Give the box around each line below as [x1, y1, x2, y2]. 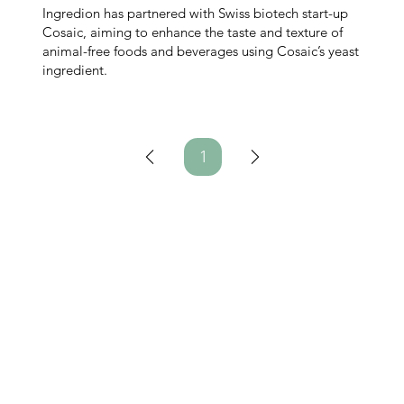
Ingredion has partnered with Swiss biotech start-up [42, 4, 349, 22]
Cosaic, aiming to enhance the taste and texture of [42, 23, 344, 41]
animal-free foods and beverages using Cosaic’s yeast [42, 41, 360, 60]
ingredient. [42, 60, 108, 78]
